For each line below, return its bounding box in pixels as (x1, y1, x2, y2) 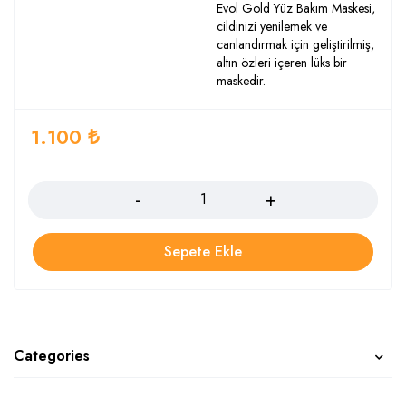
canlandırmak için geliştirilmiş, (217, 35, 374, 53)
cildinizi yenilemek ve (217, 17, 327, 35)
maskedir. (217, 72, 266, 90)
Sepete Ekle (164, 241, 242, 262)
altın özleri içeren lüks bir (217, 53, 347, 72)
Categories (14, 345, 90, 366)
